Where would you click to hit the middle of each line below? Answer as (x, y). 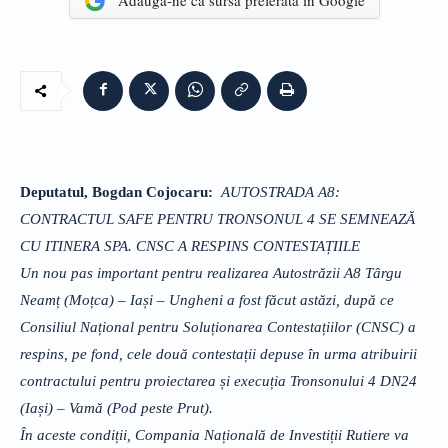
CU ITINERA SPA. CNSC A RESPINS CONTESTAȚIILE (190, 245)
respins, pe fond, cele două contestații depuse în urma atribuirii (218, 353)
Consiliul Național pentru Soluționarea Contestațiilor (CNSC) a (218, 326)
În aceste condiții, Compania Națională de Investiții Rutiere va (214, 434)
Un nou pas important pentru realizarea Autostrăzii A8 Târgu (211, 272)
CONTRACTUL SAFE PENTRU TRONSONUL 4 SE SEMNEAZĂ (217, 218)
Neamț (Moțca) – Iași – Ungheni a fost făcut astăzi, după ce (207, 299)
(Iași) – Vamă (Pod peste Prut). (116, 407)
